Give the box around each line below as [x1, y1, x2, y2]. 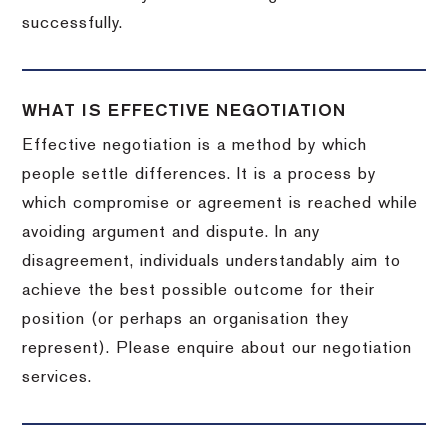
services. [22, 369, 93, 386]
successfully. [22, 15, 124, 32]
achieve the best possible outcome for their [22, 282, 376, 299]
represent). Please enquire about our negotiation [22, 340, 413, 357]
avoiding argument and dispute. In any [22, 224, 321, 241]
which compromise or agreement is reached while [22, 195, 419, 212]
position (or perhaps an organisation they [22, 311, 350, 328]
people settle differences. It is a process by [22, 166, 377, 183]
